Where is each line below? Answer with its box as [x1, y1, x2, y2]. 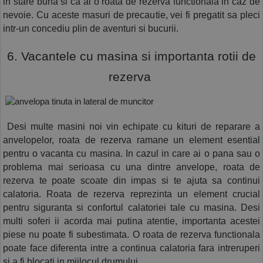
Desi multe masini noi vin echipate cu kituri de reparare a [3, 122, 260, 132]
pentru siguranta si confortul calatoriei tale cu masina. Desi [3, 203, 260, 213]
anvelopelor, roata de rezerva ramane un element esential [3, 135, 260, 146]
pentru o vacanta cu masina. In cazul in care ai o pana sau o [3, 149, 260, 159]
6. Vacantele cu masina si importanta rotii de [4, 49, 256, 64]
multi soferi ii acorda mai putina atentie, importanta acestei [3, 216, 260, 227]
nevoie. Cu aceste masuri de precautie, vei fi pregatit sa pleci [3, 10, 260, 21]
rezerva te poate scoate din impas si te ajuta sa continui [3, 176, 260, 186]
